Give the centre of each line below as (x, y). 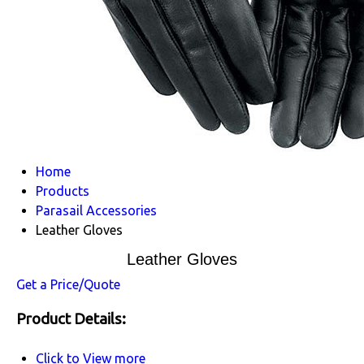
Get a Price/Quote (68, 284)
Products (63, 191)
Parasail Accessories (96, 210)
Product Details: (71, 318)
